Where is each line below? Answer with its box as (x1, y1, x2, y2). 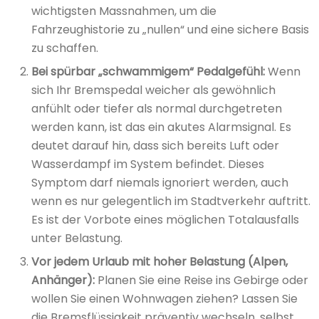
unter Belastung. (31, 229, 122, 246)
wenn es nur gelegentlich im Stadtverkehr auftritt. (31, 192, 310, 209)
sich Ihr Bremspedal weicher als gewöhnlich (31, 81, 276, 98)
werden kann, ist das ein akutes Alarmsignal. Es (31, 118, 291, 135)
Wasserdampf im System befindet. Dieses (31, 155, 264, 172)
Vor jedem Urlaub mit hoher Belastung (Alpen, (31, 253, 288, 270)
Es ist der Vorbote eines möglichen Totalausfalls (31, 211, 299, 228)
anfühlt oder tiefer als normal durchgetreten (31, 100, 282, 117)
